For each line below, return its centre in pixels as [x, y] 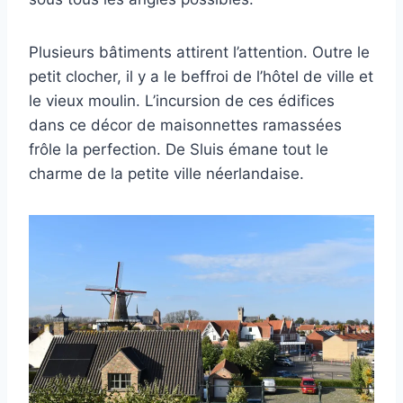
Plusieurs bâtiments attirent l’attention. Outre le [199, 53]
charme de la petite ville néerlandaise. [166, 174]
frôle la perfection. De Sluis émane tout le [179, 150]
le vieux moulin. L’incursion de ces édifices [182, 101]
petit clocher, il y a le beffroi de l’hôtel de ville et [201, 77]
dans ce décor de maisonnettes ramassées [185, 125]
